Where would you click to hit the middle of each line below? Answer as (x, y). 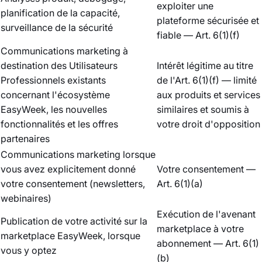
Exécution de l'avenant (206, 214)
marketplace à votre (200, 229)
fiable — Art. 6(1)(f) (198, 35)
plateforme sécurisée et (208, 20)
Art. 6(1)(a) (180, 184)
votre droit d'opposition (208, 124)
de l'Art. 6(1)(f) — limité (207, 80)
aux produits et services (208, 95)
